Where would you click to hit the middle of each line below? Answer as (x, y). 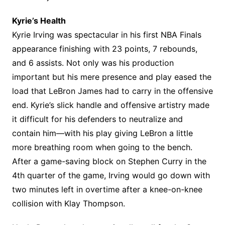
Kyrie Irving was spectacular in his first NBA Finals (106, 35)
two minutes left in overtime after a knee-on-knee (107, 189)
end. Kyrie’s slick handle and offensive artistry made (110, 105)
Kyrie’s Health (39, 21)
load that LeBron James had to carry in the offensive (112, 91)
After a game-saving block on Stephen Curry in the (109, 161)
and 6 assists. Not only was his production (93, 63)
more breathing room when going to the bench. (102, 147)
